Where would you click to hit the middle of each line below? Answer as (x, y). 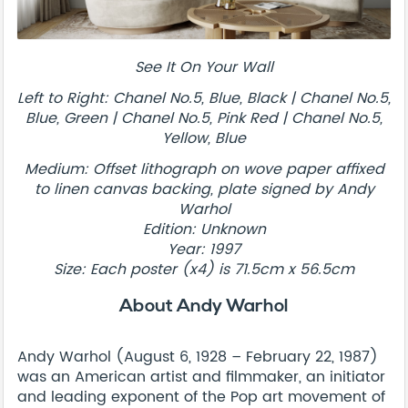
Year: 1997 (204, 249)
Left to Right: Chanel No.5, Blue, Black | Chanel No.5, (204, 98)
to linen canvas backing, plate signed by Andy (204, 189)
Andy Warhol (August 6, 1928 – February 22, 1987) (198, 357)
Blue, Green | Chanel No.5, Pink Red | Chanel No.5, (204, 118)
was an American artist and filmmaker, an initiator (201, 377)
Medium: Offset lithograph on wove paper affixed (204, 169)
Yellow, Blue (204, 138)
